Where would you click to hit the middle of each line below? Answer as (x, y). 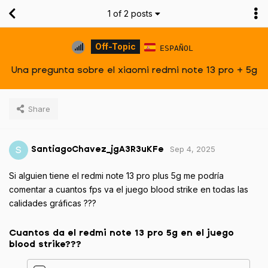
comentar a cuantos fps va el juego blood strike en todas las (129, 189)
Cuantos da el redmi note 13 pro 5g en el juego (121, 232)
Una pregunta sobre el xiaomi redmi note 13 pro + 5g (134, 69)
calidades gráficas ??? (53, 203)
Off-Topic (116, 47)
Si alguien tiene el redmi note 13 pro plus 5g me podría (116, 175)
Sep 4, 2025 (193, 149)
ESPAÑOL (176, 48)
